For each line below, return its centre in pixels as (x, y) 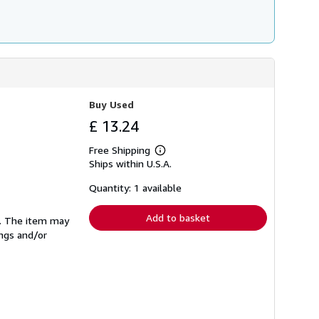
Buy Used (111, 105)
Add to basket (178, 218)
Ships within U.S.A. (130, 164)
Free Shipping (120, 150)
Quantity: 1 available (135, 188)
